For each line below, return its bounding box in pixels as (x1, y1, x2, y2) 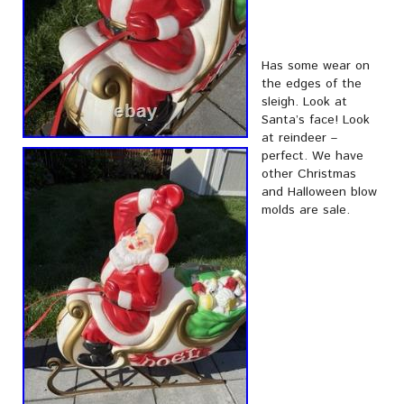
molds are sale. (262, 201, 350, 219)
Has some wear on (262, 57, 370, 75)
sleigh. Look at (262, 93, 347, 111)
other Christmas (262, 165, 356, 183)
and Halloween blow (262, 183, 377, 201)
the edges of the (262, 75, 362, 93)
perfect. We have (262, 147, 363, 165)
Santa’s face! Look (262, 111, 370, 129)
